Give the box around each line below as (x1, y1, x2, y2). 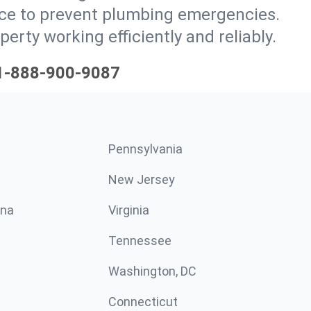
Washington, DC (108, 264, 196, 278)
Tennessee (108, 233, 171, 248)
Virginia (108, 203, 149, 217)
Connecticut (108, 294, 178, 309)
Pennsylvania (108, 142, 183, 156)
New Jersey (108, 172, 175, 187)
